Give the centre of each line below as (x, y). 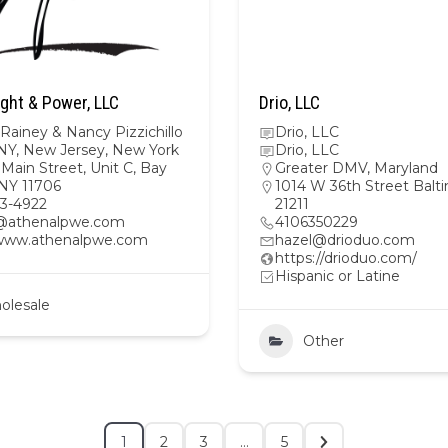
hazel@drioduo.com (345, 240)
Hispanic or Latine (337, 276)
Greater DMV (321, 168)
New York (145, 150)
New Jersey (64, 150)
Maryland (406, 168)
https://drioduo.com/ (346, 258)
